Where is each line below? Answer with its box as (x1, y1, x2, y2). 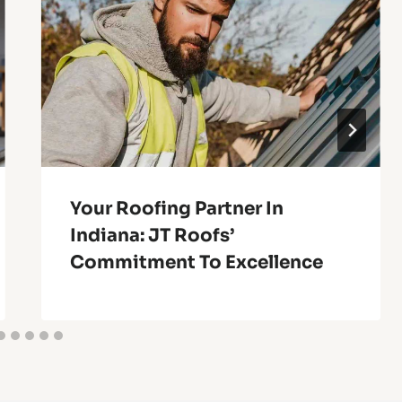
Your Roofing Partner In (69, 197, 284, 220)
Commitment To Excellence (69, 250, 323, 274)
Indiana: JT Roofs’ (69, 223, 234, 247)
